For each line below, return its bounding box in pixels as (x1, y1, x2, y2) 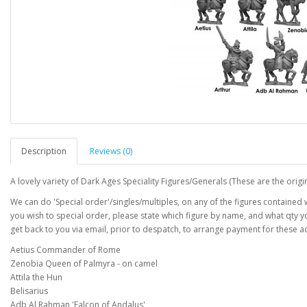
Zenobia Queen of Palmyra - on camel (10, 258, 158, 269)
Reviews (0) (90, 145, 132, 157)
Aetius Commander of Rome (10, 244, 121, 256)
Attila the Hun (10, 271, 62, 283)
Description (21, 145, 66, 157)
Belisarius (10, 285, 48, 297)
